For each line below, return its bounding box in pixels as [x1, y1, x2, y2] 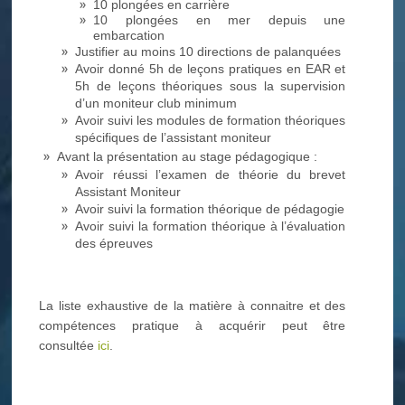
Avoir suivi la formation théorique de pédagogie [75, 201, 345, 216]
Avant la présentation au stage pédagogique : [57, 148, 318, 164]
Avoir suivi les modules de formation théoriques [75, 112, 346, 127]
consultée [39, 338, 99, 353]
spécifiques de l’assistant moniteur [75, 129, 272, 145]
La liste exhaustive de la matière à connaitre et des [39, 298, 346, 314]
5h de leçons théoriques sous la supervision [75, 78, 346, 93]
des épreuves [75, 235, 154, 250]
